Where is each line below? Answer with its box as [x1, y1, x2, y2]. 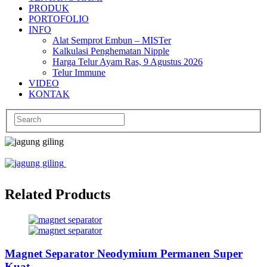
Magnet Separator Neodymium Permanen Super [5, 247, 243, 260]
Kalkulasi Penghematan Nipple [52, 45, 169, 56]
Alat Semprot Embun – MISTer [52, 35, 171, 45]
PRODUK [29, 2, 69, 13]
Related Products [5, 187, 110, 203]
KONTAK [29, 88, 70, 99]
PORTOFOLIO [29, 13, 89, 24]
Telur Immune [52, 67, 105, 77]
